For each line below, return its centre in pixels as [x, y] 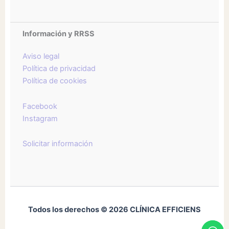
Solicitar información [58, 144]
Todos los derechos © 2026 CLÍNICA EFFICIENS [114, 210]
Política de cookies [55, 81]
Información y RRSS [59, 34]
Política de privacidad [59, 69]
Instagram [40, 118]
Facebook [40, 106]
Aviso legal [41, 56]
